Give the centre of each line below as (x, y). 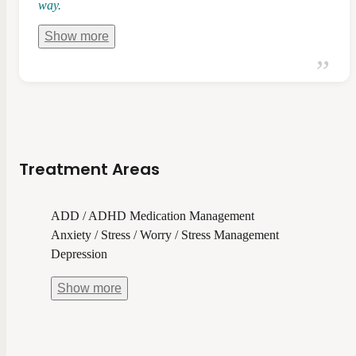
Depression (79, 253)
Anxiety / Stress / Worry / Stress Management (165, 234)
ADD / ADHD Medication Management (153, 215)
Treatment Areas (89, 169)
